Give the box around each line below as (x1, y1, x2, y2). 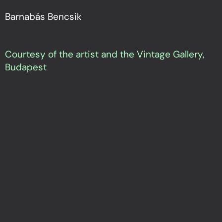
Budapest (5, 61, 47, 74)
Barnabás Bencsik (5, 10, 82, 23)
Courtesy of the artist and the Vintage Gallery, (5, 48, 204, 61)
